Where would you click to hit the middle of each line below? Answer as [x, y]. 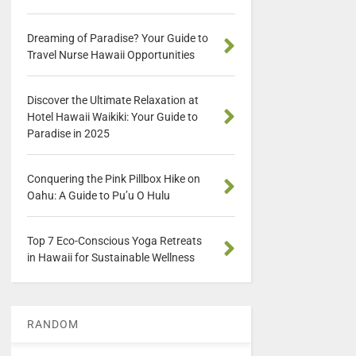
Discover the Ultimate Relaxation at [112, 101]
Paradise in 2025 [68, 134]
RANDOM [52, 325]
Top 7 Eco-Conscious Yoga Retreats [114, 241]
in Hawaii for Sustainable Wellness [110, 258]
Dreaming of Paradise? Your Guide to [117, 39]
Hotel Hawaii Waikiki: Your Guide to [112, 117]
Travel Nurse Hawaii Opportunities [110, 55]
